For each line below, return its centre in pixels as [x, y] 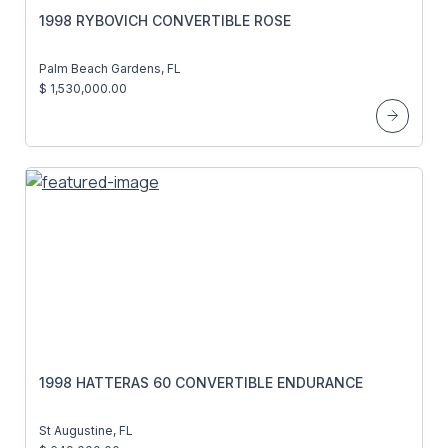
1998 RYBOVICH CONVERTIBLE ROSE [165, 21]
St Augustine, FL [86, 431]
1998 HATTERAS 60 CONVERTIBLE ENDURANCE [201, 383]
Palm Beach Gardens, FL [110, 69]
